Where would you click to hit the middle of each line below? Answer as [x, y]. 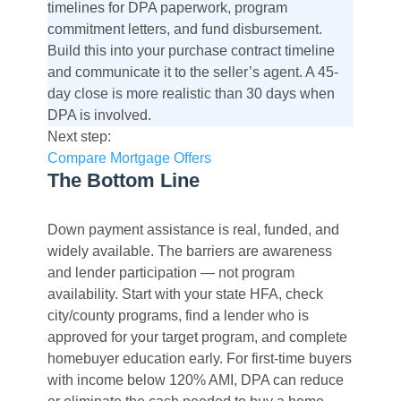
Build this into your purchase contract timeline [191, 50]
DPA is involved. [99, 115]
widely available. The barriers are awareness [189, 251]
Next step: [79, 136]
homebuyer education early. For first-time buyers [199, 358]
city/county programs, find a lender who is [178, 315]
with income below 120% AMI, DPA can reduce [195, 380]
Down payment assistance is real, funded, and [193, 229]
